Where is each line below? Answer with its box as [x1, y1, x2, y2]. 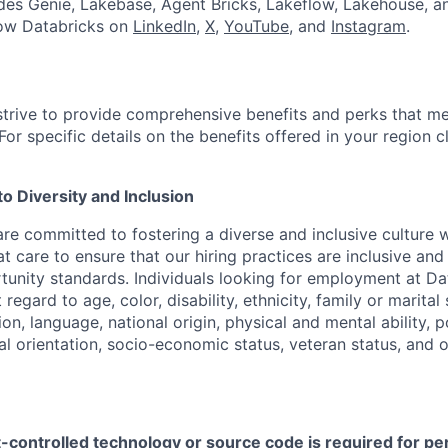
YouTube [224, 16, 289, 36]
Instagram [331, 16, 406, 36]
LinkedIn [133, 16, 196, 36]
